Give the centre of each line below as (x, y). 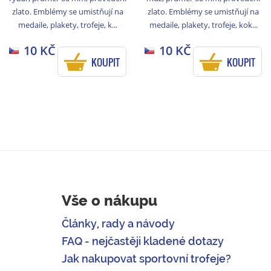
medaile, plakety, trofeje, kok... (203, 24)
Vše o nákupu (109, 201)
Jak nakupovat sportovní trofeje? (146, 259)
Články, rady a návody (118, 224)
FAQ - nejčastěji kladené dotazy (143, 241)
